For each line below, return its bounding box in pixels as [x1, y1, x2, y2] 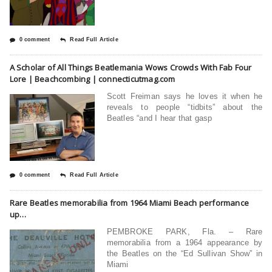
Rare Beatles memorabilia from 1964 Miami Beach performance [9, 197, 249, 208]
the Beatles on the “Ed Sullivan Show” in [106, 248, 263, 258]
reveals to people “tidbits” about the [106, 102, 263, 112]
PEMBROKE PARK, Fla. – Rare [106, 226, 263, 236]
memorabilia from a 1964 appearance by [106, 237, 263, 247]
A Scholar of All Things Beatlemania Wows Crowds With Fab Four [9, 61, 252, 73]
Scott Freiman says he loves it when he [106, 91, 263, 101]
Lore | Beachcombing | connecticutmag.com [9, 73, 175, 84]
